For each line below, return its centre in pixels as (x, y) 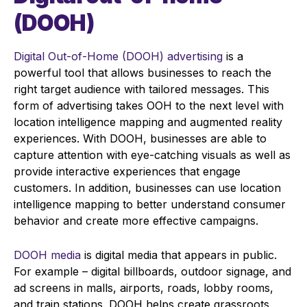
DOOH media (47, 255)
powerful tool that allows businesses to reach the (143, 72)
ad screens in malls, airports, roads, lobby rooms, (144, 287)
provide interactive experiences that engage (127, 171)
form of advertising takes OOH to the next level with (149, 105)
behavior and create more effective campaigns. (138, 220)
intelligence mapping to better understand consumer (150, 204)
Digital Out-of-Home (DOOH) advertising (118, 56)
